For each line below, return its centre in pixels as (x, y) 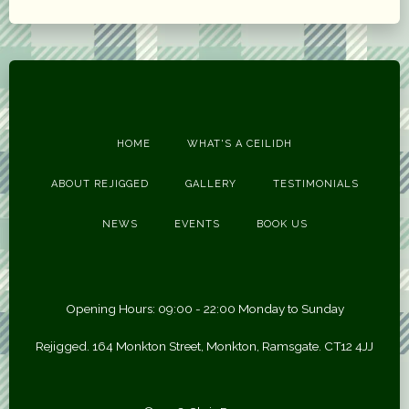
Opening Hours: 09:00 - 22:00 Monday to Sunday (204, 309)
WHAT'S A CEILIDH (240, 144)
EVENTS (197, 224)
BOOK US (282, 224)
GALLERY (210, 184)
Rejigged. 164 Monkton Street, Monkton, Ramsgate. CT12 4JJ (204, 346)
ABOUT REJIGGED (100, 184)
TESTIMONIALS (315, 184)
